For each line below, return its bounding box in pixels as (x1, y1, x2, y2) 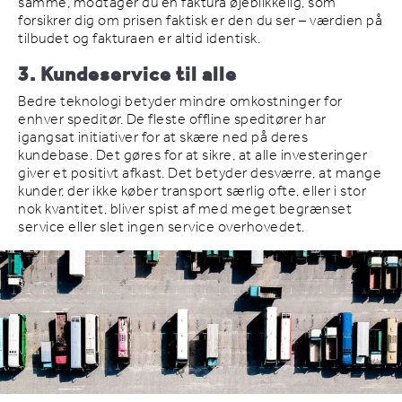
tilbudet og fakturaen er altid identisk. (18, 24, 260, 53)
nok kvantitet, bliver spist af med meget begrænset (18, 195, 352, 223)
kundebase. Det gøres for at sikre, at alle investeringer (18, 141, 367, 170)
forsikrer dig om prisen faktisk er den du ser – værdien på (18, 6, 382, 35)
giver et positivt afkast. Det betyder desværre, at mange (18, 159, 381, 188)
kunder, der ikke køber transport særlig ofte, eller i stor (18, 177, 366, 205)
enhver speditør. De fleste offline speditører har (18, 105, 327, 134)
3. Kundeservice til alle (18, 56, 237, 94)
